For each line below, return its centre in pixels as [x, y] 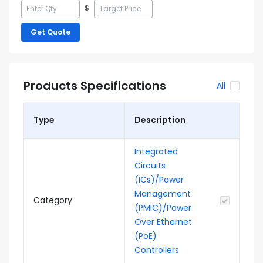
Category [53, 200]
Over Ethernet [163, 222]
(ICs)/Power [159, 180]
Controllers [157, 250]
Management [163, 194]
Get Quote [50, 32]
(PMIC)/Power [163, 208]
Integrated [156, 151]
